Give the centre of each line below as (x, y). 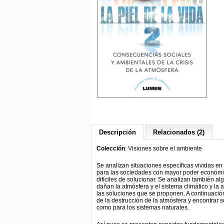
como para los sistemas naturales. (143, 207)
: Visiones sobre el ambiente (163, 148)
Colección (111, 148)
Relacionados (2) (179, 132)
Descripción (117, 132)
